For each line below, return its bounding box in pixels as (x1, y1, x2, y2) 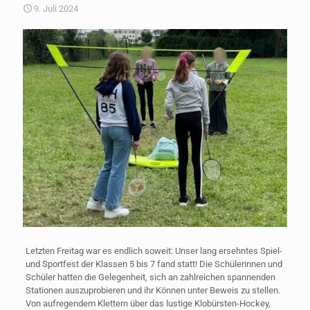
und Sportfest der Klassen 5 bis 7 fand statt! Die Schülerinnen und (25, 258, 282, 269)
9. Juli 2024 (34, 3, 78, 14)
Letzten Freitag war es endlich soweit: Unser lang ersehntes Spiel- (25, 245, 282, 256)
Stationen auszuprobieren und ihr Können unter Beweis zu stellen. (25, 284, 280, 295)
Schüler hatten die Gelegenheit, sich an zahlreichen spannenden (25, 271, 275, 282)
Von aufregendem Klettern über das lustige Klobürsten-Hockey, (25, 298, 271, 309)
